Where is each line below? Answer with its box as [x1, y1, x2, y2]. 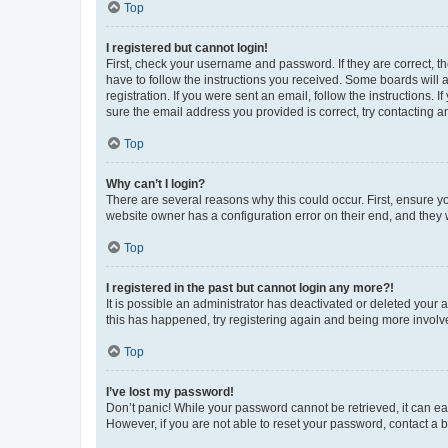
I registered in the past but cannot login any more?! [106, 280, 394, 295]
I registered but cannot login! [106, 40, 268, 55]
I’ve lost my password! [106, 384, 234, 399]
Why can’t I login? [106, 176, 205, 191]
